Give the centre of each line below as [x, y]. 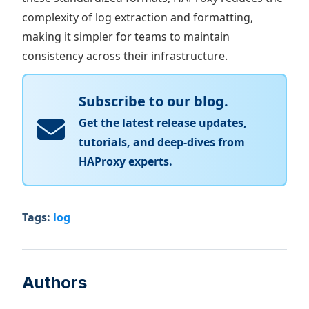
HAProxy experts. [126, 161]
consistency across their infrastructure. [125, 56]
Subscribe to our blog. [153, 101]
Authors [54, 282]
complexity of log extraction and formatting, [138, 17]
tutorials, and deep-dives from [162, 142]
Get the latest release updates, [163, 122]
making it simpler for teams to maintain [126, 36]
